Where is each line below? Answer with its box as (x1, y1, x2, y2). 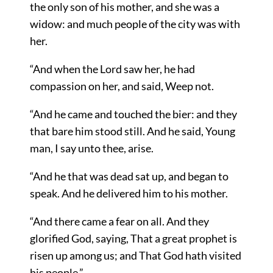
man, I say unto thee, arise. (29, 141, 154, 155)
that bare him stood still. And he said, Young (29, 124, 235, 138)
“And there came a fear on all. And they (29, 214, 209, 228)
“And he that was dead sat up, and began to (29, 169, 229, 183)
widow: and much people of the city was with (29, 16, 240, 30)
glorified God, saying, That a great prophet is (29, 231, 237, 245)
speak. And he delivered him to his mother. (29, 186, 228, 200)
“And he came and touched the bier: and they (29, 107, 237, 121)
